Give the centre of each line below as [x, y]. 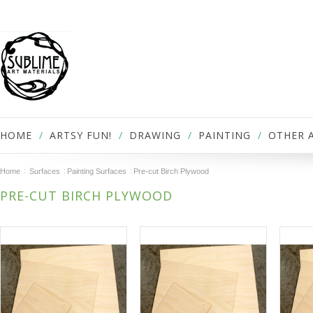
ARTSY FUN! [81, 135]
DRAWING [155, 135]
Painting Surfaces [97, 171]
